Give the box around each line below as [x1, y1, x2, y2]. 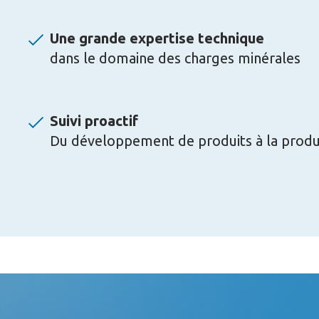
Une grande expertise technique [50, 29, 264, 46]
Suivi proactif [50, 112, 138, 129]
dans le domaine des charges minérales [50, 49, 300, 66]
